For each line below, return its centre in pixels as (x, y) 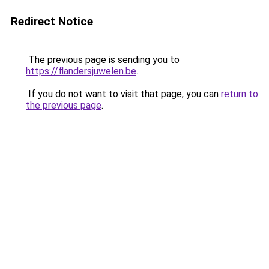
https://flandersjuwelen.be (81, 71)
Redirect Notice (52, 21)
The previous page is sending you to (103, 60)
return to (240, 94)
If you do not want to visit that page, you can (123, 94)
